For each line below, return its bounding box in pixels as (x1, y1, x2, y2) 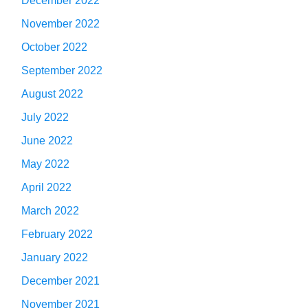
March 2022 (21, 205, 79, 217)
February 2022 (21, 228, 93, 241)
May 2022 (21, 158, 69, 170)
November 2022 (21, 18, 100, 30)
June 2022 (21, 135, 73, 147)
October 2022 (21, 41, 87, 54)
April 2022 (21, 181, 71, 194)
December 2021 (21, 275, 100, 287)
